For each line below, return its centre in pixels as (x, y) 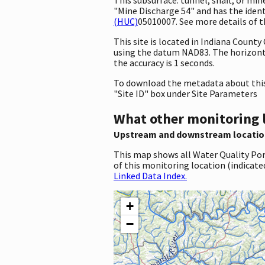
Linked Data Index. (150, 175)
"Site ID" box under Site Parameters (185, 93)
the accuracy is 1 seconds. (164, 62)
